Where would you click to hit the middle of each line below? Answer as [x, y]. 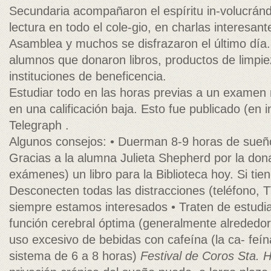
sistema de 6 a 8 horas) [75, 256]
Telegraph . [39, 125]
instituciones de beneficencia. [88, 76]
